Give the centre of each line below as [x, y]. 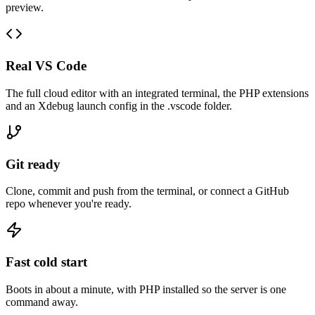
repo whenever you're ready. [69, 204]
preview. [25, 8]
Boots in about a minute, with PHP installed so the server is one [146, 289]
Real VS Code [46, 66]
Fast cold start [46, 262]
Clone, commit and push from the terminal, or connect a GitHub [147, 191]
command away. [42, 302]
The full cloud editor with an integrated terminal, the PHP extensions [157, 93]
